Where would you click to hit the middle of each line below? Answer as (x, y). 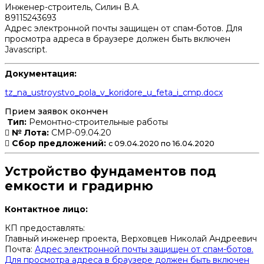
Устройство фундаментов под (110, 171)
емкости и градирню (79, 186)
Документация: (41, 73)
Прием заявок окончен (56, 111)
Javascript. (26, 49)
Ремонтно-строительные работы (97, 122)
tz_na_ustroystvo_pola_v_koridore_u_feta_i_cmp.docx (114, 92)
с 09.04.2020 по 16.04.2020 (161, 143)
